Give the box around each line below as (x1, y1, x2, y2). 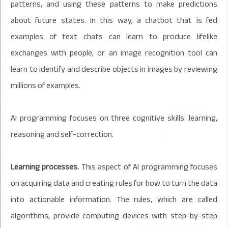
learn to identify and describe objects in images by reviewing (11, 61, 217, 77)
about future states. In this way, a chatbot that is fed (11, 12, 217, 28)
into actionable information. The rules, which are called (11, 191, 217, 207)
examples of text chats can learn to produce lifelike (11, 28, 217, 44)
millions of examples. (11, 77, 80, 93)
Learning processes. (11, 159, 79, 175)
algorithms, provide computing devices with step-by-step (11, 208, 217, 223)
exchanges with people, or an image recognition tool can (11, 45, 217, 61)
